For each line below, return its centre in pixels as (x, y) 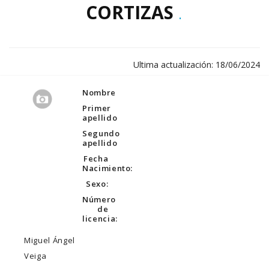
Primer (97, 108)
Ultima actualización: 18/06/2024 (197, 65)
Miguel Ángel (50, 240)
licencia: (100, 219)
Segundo (101, 133)
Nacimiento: (108, 168)
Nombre (99, 92)
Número (99, 199)
